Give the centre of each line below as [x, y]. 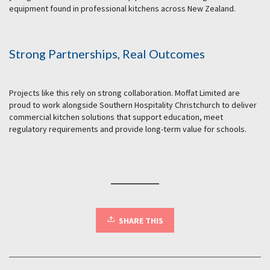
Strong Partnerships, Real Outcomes [107, 54]
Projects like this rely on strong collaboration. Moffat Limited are [124, 93]
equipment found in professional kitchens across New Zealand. [122, 9]
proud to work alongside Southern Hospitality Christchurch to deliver [133, 105]
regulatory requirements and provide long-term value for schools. [128, 129]
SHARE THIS [141, 221]
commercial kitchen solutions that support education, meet [116, 117]
